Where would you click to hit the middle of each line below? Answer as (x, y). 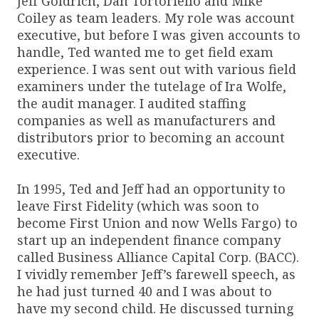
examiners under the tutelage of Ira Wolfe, (152, 86)
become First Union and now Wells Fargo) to (157, 223)
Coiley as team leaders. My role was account (156, 17)
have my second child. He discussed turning (156, 308)
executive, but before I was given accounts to (159, 35)
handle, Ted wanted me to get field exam (145, 52)
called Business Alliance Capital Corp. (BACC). (158, 257)
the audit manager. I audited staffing (132, 103)
